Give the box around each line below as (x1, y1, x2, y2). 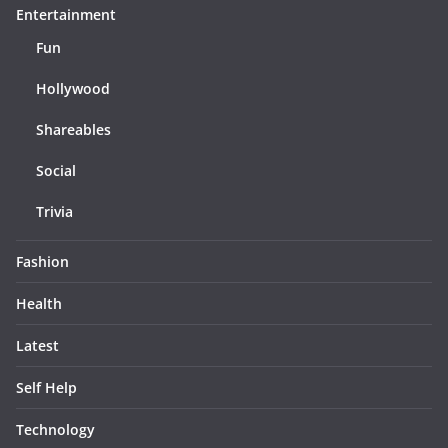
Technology (16, 419, 95, 439)
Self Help (16, 377, 77, 397)
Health (16, 293, 62, 313)
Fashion (16, 251, 69, 271)
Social (36, 160, 76, 180)
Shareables (36, 119, 111, 139)
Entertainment (16, 4, 116, 24)
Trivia (36, 201, 73, 221)
